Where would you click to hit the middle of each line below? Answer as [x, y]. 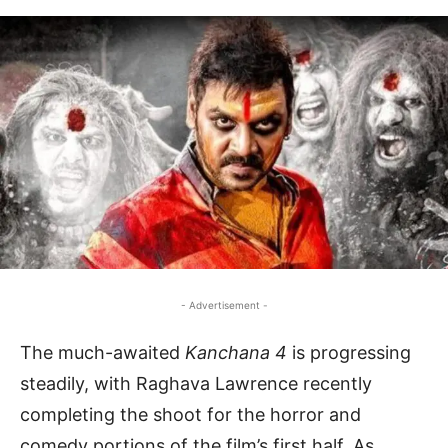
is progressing [349, 352]
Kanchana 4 [236, 352]
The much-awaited [102, 352]
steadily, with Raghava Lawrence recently [196, 383]
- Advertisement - [224, 304]
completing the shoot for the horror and [190, 414]
